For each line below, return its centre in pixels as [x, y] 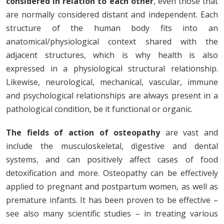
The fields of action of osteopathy [83, 133]
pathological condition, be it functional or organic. [99, 109]
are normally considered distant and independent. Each [112, 15]
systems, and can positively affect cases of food [112, 160]
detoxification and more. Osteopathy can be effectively [112, 173]
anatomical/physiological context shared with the [112, 42]
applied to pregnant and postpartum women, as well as [112, 187]
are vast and [189, 133]
